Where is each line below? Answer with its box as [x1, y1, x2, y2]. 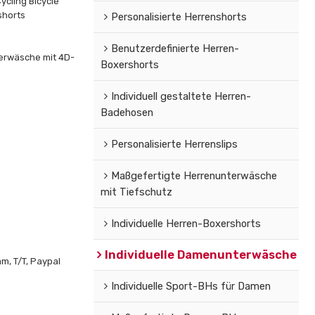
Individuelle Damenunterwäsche [104, 247, 297, 262]
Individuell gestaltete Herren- [110, 89, 251, 103]
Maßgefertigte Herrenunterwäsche [110, 169, 277, 182]
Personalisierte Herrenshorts [110, 10, 247, 23]
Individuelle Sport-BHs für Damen [110, 279, 271, 292]
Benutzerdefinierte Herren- [110, 41, 239, 55]
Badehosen [100, 105, 153, 119]
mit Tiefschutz [100, 185, 172, 198]
